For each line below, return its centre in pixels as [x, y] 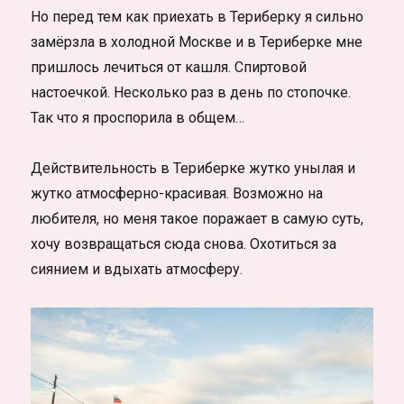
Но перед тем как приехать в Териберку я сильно [197, 16]
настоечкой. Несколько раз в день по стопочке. [191, 92]
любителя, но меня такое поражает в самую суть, [197, 218]
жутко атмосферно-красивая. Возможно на [177, 193]
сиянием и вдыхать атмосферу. [137, 269]
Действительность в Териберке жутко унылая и [193, 168]
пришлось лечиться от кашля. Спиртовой [169, 67]
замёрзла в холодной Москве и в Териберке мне [197, 41]
